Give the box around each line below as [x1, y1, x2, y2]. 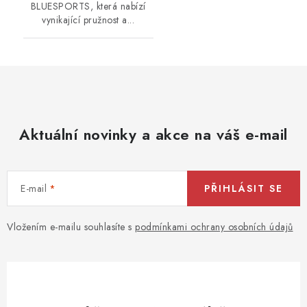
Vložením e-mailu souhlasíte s [7, 219, 135, 234]
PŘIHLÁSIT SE [204, 181, 283, 195]
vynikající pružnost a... [42, 12, 135, 27]
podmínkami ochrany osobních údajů [135, 219, 293, 234]
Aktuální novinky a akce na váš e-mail [19, 123, 288, 145]
